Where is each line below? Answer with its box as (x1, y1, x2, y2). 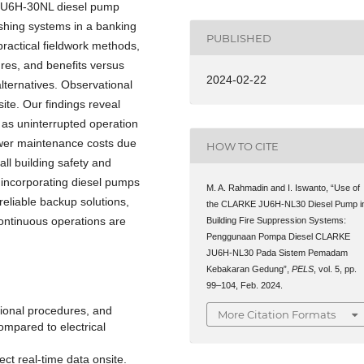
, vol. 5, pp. (314, 264, 357, 275)
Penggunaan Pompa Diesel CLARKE (206, 232, 351, 242)
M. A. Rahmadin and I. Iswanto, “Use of (206, 183, 361, 193)
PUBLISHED (206, 31, 272, 45)
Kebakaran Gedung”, (206, 264, 292, 275)
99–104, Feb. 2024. (206, 280, 284, 291)
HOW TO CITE (206, 139, 279, 153)
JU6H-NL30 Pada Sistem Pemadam (206, 248, 349, 258)
